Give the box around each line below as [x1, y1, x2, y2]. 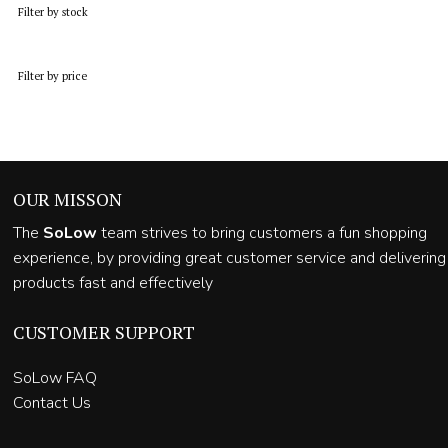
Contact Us [13, 392, 92, 415]
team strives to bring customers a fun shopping [101, 221, 428, 244]
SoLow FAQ [13, 367, 98, 390]
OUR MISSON [13, 186, 123, 211]
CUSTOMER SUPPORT [13, 320, 196, 345]
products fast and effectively [13, 271, 214, 294]
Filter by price [17, 69, 87, 84]
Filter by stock [17, 5, 88, 20]
